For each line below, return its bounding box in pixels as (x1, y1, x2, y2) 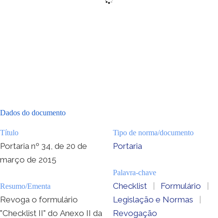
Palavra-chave (113, 168, 156, 177)
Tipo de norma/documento (113, 128, 194, 137)
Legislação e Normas (113, 194, 193, 204)
